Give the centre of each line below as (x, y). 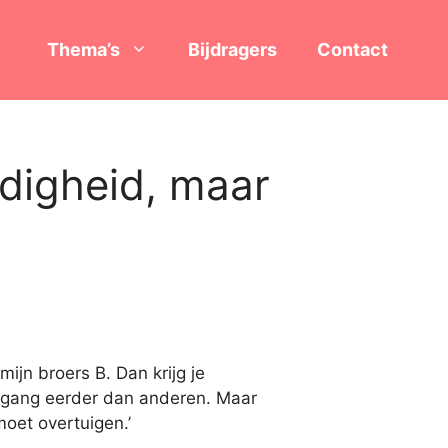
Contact (352, 49)
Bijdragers (232, 49)
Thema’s (83, 49)
